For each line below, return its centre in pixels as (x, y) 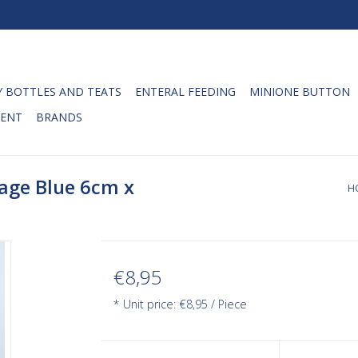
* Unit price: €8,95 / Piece (180, 304)
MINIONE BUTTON (300, 91)
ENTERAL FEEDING (185, 91)
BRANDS (59, 117)
